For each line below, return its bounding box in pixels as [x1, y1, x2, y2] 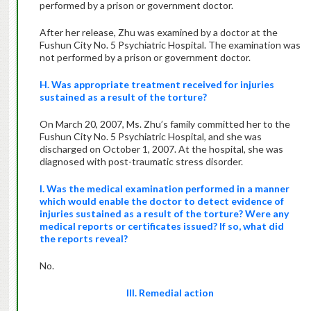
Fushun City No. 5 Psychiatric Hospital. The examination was [39, 39, 301, 51]
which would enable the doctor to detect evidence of [39, 195, 284, 208]
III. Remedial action [126, 287, 215, 299]
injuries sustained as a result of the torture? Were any [39, 208, 289, 220]
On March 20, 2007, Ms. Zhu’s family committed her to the [39, 118, 290, 131]
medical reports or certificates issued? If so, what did [39, 220, 284, 233]
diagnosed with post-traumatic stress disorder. [39, 155, 243, 168]
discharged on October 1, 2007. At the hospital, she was [39, 143, 283, 155]
